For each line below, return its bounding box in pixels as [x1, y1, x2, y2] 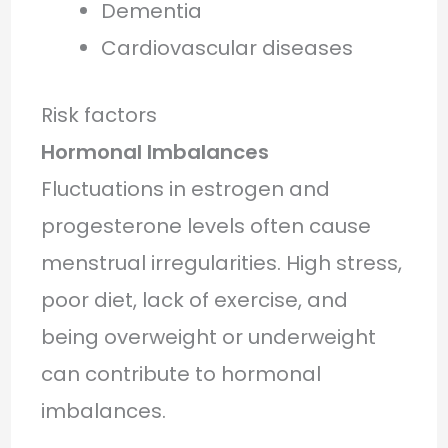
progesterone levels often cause [40, 211, 371, 240]
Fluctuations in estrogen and [40, 174, 330, 203]
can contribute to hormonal [40, 359, 321, 388]
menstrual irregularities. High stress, [40, 248, 402, 277]
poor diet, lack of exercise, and [40, 285, 348, 314]
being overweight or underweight [40, 322, 376, 351]
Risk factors [40, 100, 157, 129]
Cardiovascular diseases [100, 33, 353, 62]
